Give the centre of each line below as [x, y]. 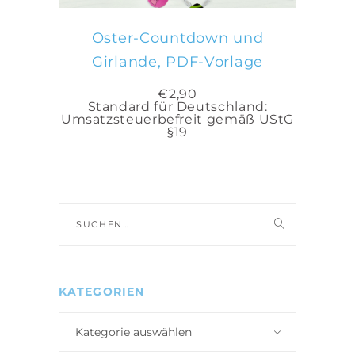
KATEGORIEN [102, 292]
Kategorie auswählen [134, 332]
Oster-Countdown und [177, 38]
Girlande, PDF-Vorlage [177, 62]
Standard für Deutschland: [177, 107]
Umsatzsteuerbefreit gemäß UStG [177, 120]
